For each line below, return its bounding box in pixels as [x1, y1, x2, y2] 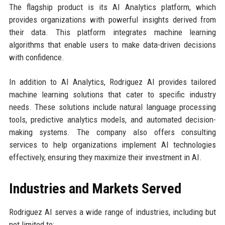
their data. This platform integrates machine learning [9, 27, 216, 37]
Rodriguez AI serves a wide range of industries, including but [9, 206, 216, 217]
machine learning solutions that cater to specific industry [9, 89, 216, 99]
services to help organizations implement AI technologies [9, 139, 216, 150]
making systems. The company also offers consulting [9, 127, 216, 137]
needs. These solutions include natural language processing [9, 101, 216, 112]
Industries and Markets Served [9, 180, 181, 197]
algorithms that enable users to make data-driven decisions [9, 39, 216, 50]
